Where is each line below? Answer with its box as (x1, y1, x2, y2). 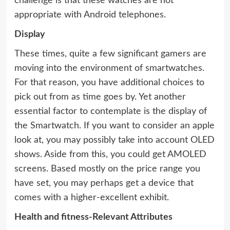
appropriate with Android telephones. (14, 10, 166, 20)
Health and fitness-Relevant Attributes (14, 213, 172, 222)
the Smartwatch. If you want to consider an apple (14, 121, 215, 131)
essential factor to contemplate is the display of (14, 107, 207, 117)
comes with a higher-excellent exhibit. (14, 193, 169, 203)
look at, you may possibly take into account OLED (14, 136, 215, 145)
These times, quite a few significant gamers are (14, 49, 206, 59)
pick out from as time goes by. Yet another (14, 92, 186, 102)
